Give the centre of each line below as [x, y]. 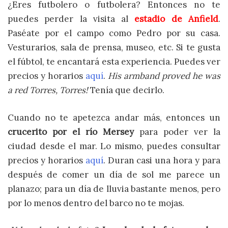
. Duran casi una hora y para [162, 160]
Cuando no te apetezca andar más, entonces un [114, 117]
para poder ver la [177, 132]
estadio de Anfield [177, 19]
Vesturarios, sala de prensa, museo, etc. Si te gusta [114, 48]
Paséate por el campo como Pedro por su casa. [114, 33]
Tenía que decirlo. [127, 90]
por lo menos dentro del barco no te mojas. [96, 203]
